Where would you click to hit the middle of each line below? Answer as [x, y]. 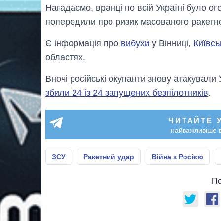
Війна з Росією [178, 157]
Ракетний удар [109, 157]
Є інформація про [83, 43]
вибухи [135, 43]
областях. [65, 57]
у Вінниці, [171, 43]
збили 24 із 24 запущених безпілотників [127, 92]
